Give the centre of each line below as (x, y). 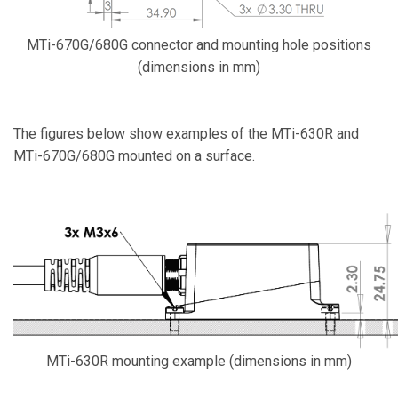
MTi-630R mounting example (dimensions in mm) (199, 361)
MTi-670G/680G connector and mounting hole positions (199, 45)
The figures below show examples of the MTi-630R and (186, 134)
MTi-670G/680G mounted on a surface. (134, 156)
